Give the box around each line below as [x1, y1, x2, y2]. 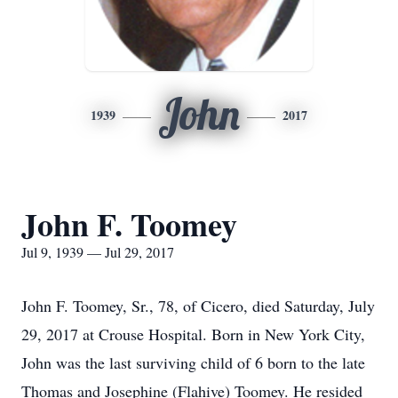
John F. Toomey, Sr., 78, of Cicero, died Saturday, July [21, 295, 375, 316]
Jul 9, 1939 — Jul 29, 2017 [21, 243, 174, 261]
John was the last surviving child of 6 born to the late [21, 352, 365, 373]
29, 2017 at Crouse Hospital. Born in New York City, [21, 323, 365, 345]
